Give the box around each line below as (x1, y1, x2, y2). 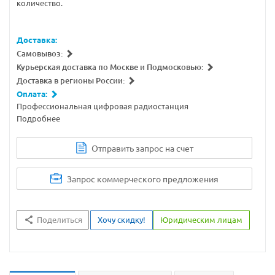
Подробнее (17, 112, 60, 123)
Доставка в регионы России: (17, 74, 125, 86)
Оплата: (17, 88, 47, 99)
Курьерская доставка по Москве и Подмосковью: (17, 61, 203, 72)
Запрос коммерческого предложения (67, 172, 219, 184)
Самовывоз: (17, 47, 63, 59)
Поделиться (37, 214, 82, 225)
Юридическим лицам (160, 214, 242, 225)
